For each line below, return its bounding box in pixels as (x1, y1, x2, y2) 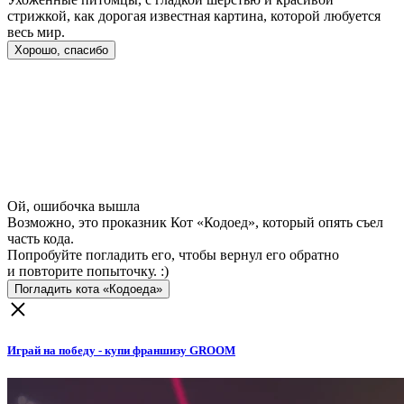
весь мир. (7, 24, 65, 40)
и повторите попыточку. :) (7, 263, 169, 279)
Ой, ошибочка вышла (7, 198, 140, 214)
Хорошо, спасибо (14, 43, 108, 57)
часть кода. (7, 231, 74, 246)
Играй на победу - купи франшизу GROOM (7, 344, 235, 358)
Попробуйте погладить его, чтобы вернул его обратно (7, 247, 339, 262)
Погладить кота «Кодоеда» (14, 282, 162, 296)
